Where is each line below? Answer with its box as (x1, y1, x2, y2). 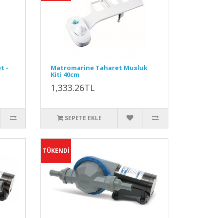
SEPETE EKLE (64, 114, 102, 122)
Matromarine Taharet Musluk (51, 63, 148, 72)
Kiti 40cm (51, 70, 80, 79)
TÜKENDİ (42, 146, 70, 155)
